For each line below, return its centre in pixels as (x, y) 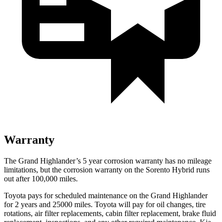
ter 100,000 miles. (50, 178)
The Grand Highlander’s (43, 161)
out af (13, 178)
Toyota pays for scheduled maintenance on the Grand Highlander (106, 195)
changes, (180, 204)
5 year (92, 161)
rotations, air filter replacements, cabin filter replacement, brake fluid (110, 213)
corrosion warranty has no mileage (157, 161)
